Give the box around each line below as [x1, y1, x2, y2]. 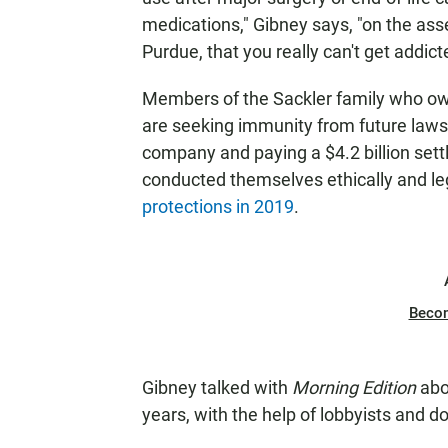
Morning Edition [292, 377, 416, 398]
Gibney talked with [142, 377, 292, 398]
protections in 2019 [142, 196, 294, 217]
